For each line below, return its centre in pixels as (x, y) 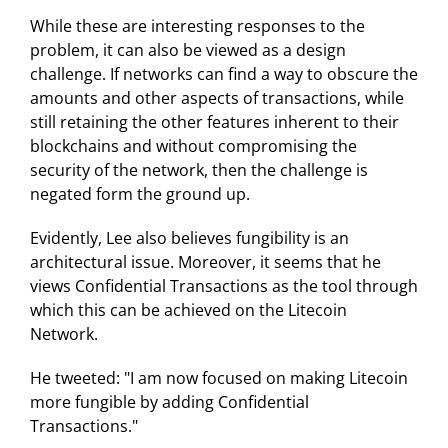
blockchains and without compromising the (193, 146)
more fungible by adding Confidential (169, 402)
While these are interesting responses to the (197, 26)
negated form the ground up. (140, 194)
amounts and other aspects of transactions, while (217, 98)
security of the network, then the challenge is (199, 170)
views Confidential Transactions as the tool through (224, 286)
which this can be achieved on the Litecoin (188, 310)
